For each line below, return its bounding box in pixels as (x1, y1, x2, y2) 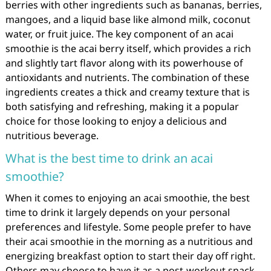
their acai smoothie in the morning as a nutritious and (5, 235, 253, 248)
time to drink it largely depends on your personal (5, 206, 230, 219)
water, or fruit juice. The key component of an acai (5, 27, 233, 41)
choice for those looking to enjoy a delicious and (5, 114, 227, 128)
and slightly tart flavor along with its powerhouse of (5, 56, 243, 70)
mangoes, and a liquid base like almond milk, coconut (5, 13, 250, 26)
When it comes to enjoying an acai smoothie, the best (5, 191, 250, 204)
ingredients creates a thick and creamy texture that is (5, 85, 250, 99)
